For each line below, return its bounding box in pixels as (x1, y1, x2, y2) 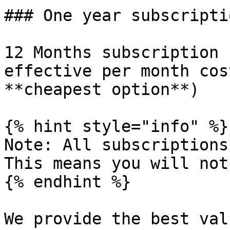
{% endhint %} (4, 172, 131, 191)
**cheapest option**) (4, 80, 199, 99)
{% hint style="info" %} (4, 117, 228, 136)
